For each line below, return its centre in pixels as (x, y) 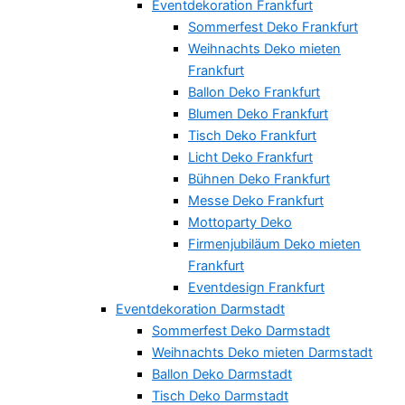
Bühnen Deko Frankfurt (259, 179)
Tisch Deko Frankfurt (252, 136)
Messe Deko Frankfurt (256, 201)
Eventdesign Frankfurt (256, 288)
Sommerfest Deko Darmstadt (241, 331)
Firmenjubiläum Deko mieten (274, 245)
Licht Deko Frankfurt (250, 158)
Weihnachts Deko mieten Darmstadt (262, 353)
